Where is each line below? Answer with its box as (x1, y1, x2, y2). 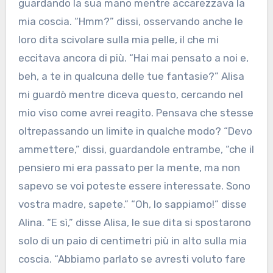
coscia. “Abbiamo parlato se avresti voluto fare (18, 253, 246, 266)
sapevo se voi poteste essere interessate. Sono (18, 180, 250, 193)
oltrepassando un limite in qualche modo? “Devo (18, 125, 252, 138)
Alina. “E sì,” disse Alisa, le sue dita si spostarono (18, 216, 251, 229)
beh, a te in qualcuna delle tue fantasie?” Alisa (18, 70, 244, 83)
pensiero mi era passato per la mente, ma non (18, 161, 240, 174)
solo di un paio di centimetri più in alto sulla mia (18, 235, 247, 247)
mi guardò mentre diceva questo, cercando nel (18, 88, 243, 101)
